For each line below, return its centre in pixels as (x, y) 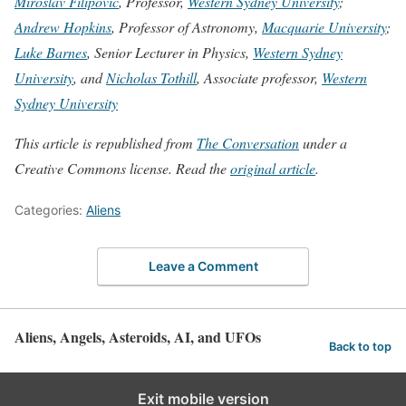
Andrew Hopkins (63, 26)
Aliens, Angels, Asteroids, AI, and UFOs (138, 337)
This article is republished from (106, 142)
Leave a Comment (203, 266)
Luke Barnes (51, 52)
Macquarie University (324, 26)
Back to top (360, 346)
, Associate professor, (259, 77)
